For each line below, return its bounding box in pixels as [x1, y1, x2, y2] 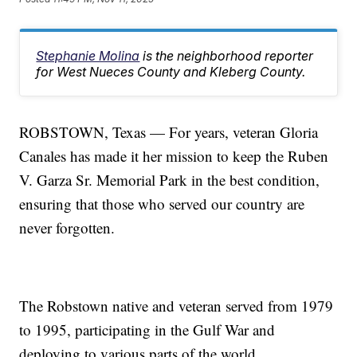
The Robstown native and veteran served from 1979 [19, 296, 334, 316]
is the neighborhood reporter [143, 48, 314, 65]
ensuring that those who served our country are [19, 194, 305, 214]
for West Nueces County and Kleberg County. [36, 64, 306, 80]
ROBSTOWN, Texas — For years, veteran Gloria [19, 122, 319, 143]
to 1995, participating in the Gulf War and [19, 320, 276, 340]
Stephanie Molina [36, 48, 140, 65]
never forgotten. [19, 218, 116, 238]
